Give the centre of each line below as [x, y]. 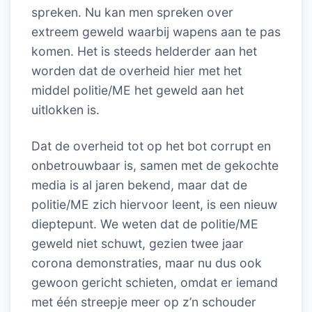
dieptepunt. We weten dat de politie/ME [145, 224]
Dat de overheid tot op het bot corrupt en [151, 146]
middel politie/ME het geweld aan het [138, 90]
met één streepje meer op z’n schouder [144, 302]
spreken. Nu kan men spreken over [132, 12]
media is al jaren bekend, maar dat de [139, 185]
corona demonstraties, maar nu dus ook [147, 263]
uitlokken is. [65, 110]
